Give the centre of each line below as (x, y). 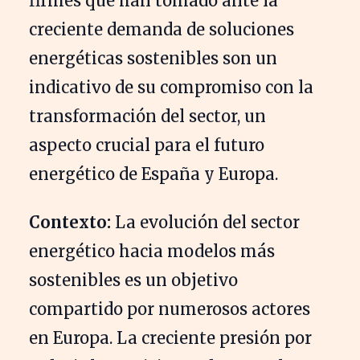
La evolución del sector (205, 222)
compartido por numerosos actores (170, 309)
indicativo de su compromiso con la (171, 87)
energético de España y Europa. (153, 174)
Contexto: (70, 222)
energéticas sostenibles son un (153, 58)
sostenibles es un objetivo (133, 280)
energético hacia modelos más (152, 251)
